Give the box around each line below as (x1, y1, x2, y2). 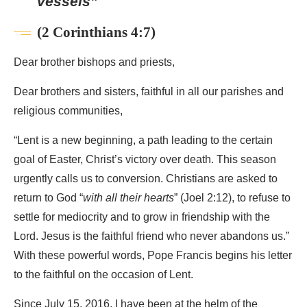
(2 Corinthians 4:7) (37, 24, 156, 41)
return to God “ (14, 186, 83, 210)
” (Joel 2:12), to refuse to (174, 186, 291, 210)
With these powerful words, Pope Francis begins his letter (14, 244, 292, 268)
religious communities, (14, 99, 123, 123)
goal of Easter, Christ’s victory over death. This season (14, 148, 276, 172)
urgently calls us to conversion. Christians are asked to (14, 167, 278, 191)
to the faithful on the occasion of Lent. (14, 263, 193, 287)
